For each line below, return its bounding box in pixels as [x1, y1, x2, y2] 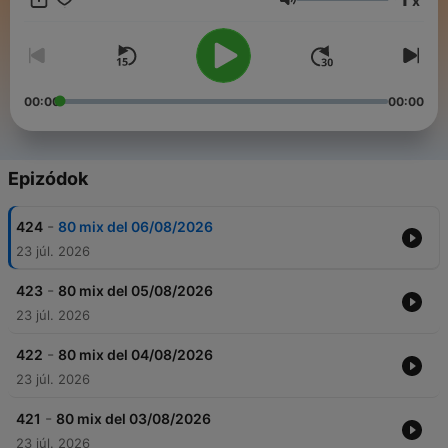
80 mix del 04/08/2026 [58, 346, 213, 364]
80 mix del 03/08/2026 [56, 410, 211, 428]
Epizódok [8, 168, 88, 190]
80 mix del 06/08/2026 [58, 218, 213, 236]
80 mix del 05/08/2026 [58, 282, 213, 300]
